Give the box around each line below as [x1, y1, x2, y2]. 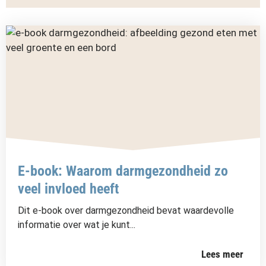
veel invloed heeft [18, 180, 119, 197]
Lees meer [201, 248, 244, 260]
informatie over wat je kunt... [18, 219, 135, 230]
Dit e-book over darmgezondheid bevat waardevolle [18, 205, 234, 216]
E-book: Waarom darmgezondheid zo [18, 163, 228, 179]
